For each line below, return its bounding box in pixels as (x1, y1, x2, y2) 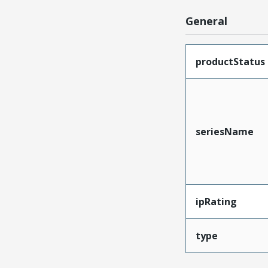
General (185, 14, 227, 29)
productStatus (195, 55, 265, 69)
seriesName (195, 125, 254, 139)
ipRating (195, 195, 237, 209)
